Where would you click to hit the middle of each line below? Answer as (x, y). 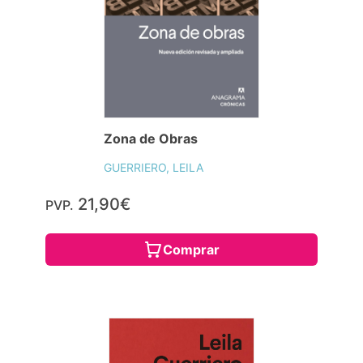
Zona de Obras (151, 138)
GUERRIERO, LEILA (154, 167)
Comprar (191, 249)
